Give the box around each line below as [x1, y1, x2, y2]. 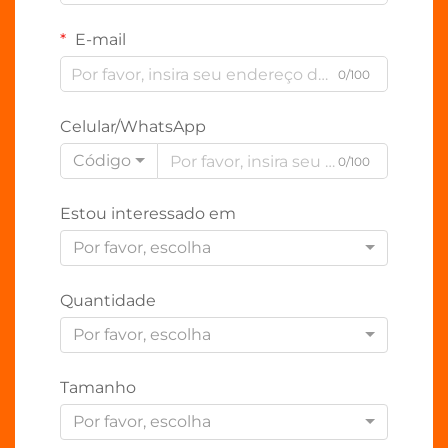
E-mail [71, 30, 126, 49]
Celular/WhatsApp [60, 117, 206, 136]
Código [73, 151, 131, 170]
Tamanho [60, 378, 136, 397]
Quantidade [60, 291, 156, 310]
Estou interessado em [60, 204, 236, 223]
